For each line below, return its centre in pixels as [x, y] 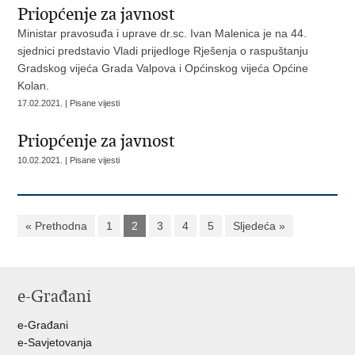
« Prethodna [57, 226]
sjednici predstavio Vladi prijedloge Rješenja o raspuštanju [163, 51]
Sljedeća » [260, 226]
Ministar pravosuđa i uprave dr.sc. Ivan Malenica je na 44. [162, 33]
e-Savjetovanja [55, 342]
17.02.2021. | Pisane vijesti [69, 103]
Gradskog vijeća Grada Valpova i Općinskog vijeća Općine [163, 68]
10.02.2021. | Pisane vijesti [69, 160]
